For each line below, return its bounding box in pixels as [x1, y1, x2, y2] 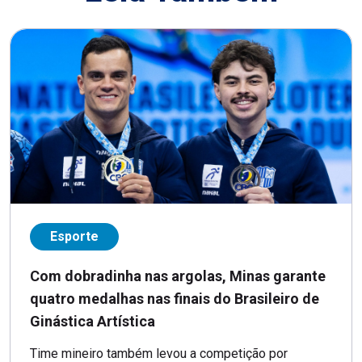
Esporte [50, 229, 99, 245]
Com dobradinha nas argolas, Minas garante [30, 267, 326, 285]
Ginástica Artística [30, 313, 155, 330]
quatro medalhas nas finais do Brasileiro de [30, 290, 319, 308]
